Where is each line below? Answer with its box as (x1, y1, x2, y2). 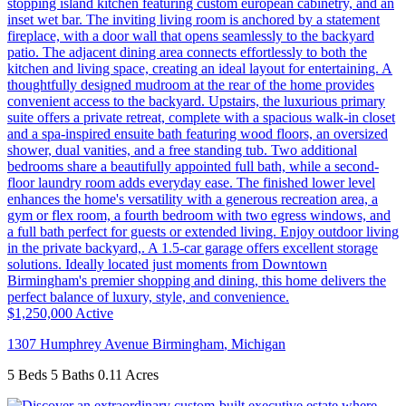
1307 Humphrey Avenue (7, 336, 152, 353)
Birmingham (152, 336, 224, 353)
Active (75, 305, 113, 322)
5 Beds (7, 367, 47, 383)
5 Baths (51, 367, 94, 383)
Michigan (231, 336, 285, 353)
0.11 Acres (98, 367, 159, 383)
